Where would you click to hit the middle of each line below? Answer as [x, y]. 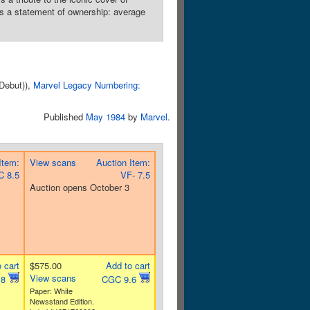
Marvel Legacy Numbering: [87, 85]
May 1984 [106, 117]
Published [65, 117]
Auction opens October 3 [79, 187]
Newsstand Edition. [62, 301]
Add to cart [128, 265]
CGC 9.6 [120, 279]
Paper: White [51, 291]
